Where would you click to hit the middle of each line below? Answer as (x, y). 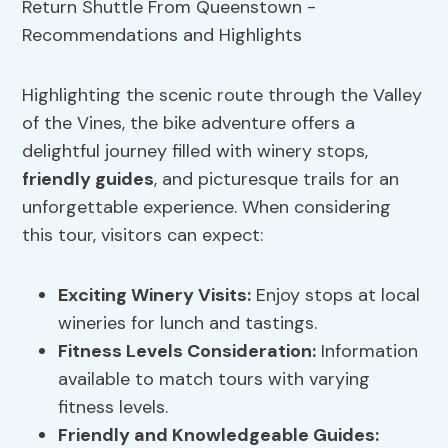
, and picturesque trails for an (277, 179)
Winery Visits (189, 295)
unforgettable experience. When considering (207, 207)
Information (367, 351)
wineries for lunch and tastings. (188, 323)
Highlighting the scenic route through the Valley (222, 95)
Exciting (95, 295)
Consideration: (250, 351)
